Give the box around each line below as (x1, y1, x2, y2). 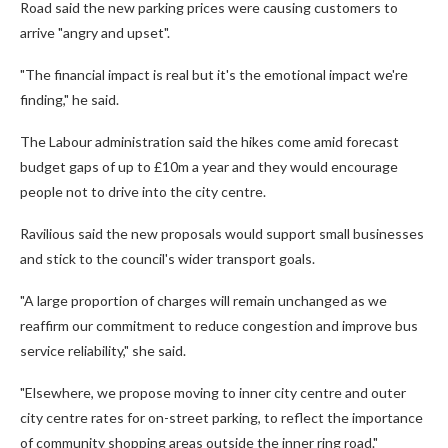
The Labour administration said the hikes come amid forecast (20, 133, 399, 151)
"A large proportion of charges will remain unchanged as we (20, 292, 387, 310)
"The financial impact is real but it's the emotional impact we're (20, 66, 408, 84)
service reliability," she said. (20, 342, 186, 360)
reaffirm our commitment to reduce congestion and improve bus (20, 317, 418, 335)
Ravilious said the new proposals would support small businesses (20, 225, 424, 243)
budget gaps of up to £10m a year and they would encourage (20, 158, 398, 176)
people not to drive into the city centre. (20, 183, 266, 201)
